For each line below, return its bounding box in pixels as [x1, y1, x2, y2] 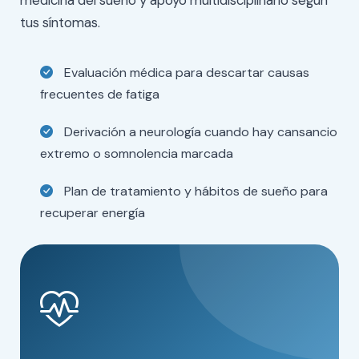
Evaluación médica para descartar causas [61, 64, 309, 81]
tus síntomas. [20, 14, 100, 31]
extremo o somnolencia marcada [40, 145, 233, 162]
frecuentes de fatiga [40, 86, 159, 103]
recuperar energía [40, 204, 145, 221]
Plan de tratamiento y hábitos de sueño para [61, 183, 328, 200]
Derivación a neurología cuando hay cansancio [61, 123, 337, 140]
